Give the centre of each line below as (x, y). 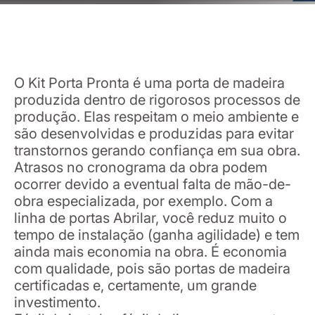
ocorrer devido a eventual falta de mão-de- (153, 184)
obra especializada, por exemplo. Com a (143, 201)
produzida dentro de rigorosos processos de (157, 100)
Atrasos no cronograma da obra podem (141, 167)
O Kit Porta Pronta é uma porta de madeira (149, 83)
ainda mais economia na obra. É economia (150, 252)
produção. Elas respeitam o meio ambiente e (156, 117)
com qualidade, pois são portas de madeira (152, 269)
